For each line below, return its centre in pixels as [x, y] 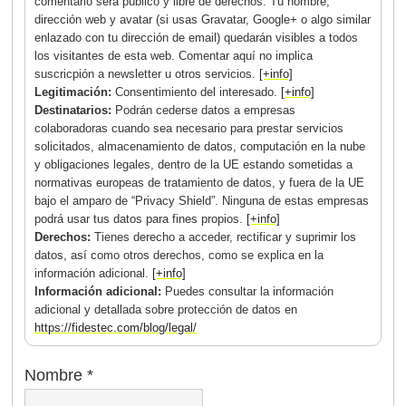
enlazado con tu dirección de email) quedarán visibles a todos [197, 38]
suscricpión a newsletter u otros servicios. [147, 74]
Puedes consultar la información [250, 292]
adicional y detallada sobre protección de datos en [166, 310]
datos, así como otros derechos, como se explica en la [179, 256]
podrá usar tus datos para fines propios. [141, 219]
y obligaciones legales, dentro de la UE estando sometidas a [194, 165]
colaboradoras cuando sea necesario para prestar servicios [189, 129]
